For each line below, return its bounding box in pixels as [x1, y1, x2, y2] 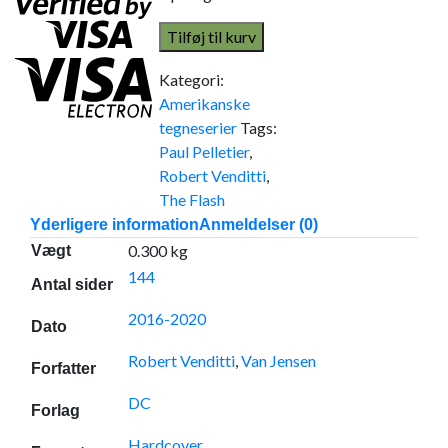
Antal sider [31, 276, 113, 293]
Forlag [31, 402, 80, 419]
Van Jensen [241, 351, 316, 370]
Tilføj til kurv [167, 27, 257, 46]
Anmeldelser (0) [199, 216, 318, 233]
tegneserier [159, 118, 238, 137]
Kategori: [159, 70, 225, 89]
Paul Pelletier [159, 142, 250, 161]
